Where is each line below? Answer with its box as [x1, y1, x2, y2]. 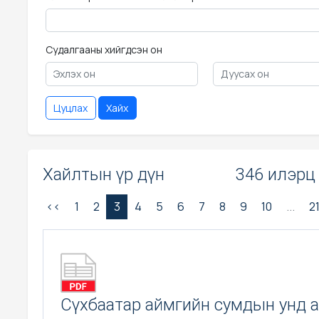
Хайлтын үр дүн [43, 164, 164, 184]
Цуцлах [53, 100, 88, 115]
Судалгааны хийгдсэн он [45, 43, 162, 56]
